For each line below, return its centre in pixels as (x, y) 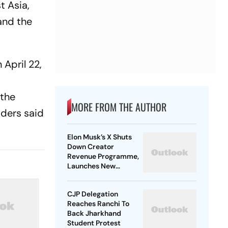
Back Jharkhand (94, 213)
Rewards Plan (90, 176)
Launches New (91, 166)
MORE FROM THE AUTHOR (119, 107)
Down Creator (90, 147)
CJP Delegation (92, 194)
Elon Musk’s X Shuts (99, 137)
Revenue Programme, (103, 156)
